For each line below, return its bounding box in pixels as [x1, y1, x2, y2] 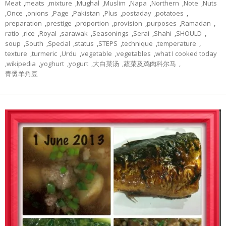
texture [5, 49, 27, 59]
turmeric [32, 49, 57, 59]
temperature [157, 39, 196, 48]
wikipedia [7, 59, 36, 69]
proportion [76, 19, 109, 28]
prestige [46, 19, 72, 28]
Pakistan [73, 9, 100, 18]
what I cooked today [155, 49, 217, 59]
